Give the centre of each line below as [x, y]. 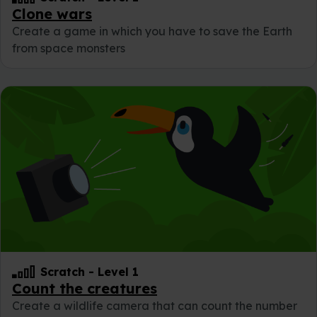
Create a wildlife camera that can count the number [155, 305]
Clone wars [52, 13]
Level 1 [118, 271]
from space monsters [69, 48]
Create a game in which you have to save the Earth [152, 31]
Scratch [63, 271]
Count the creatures [85, 288]
